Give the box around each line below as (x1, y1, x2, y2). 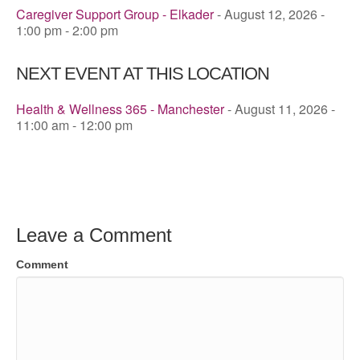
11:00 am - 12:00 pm (16, 115, 133, 134)
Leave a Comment (16, 223, 172, 246)
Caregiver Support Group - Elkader (16, 4, 214, 23)
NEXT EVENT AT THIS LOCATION (16, 63, 269, 84)
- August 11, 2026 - (224, 99, 335, 118)
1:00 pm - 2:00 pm (16, 20, 118, 39)
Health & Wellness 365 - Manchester (16, 99, 224, 118)
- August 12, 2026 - (214, 4, 325, 23)
